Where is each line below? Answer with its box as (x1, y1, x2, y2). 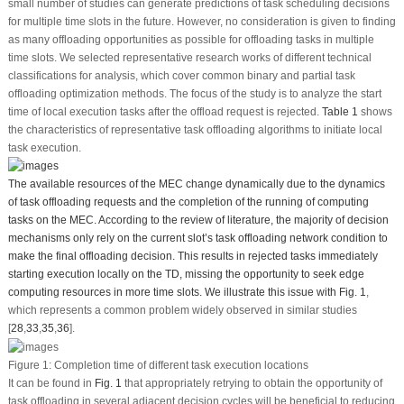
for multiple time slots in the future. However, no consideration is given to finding (7, 14, 396, 28)
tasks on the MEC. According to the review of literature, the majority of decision (7, 214, 389, 227)
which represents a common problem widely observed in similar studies (7, 304, 357, 317)
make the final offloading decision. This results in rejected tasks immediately (7, 250, 378, 263)
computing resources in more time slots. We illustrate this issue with (7, 286, 339, 299)
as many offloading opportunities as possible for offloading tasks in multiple (7, 32, 374, 46)
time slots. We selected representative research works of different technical (7, 50, 372, 64)
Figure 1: (7, 359, 51, 372)
